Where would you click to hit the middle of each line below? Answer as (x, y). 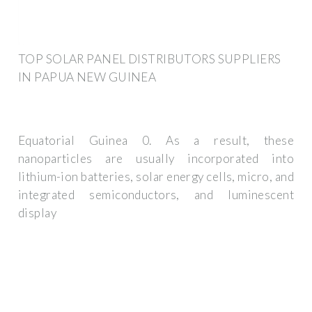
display (38, 213)
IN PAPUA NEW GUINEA (87, 77)
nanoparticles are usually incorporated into (156, 159)
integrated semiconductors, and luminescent (156, 195)
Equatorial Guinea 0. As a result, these (156, 141)
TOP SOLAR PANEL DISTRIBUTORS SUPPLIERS (150, 58)
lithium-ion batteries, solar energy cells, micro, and (156, 177)
